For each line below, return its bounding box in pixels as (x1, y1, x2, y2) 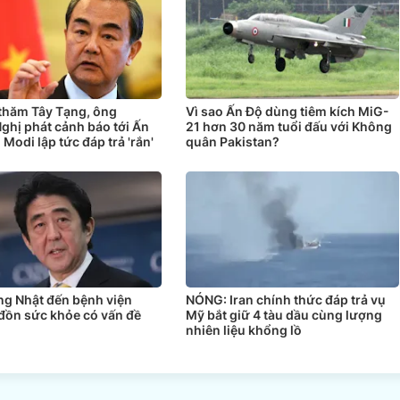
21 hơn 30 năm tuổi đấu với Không (185, 118, 392, 134)
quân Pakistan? (185, 133, 279, 149)
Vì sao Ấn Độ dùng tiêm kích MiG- (185, 103, 389, 119)
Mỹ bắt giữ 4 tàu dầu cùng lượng (185, 306, 382, 322)
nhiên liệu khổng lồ (185, 321, 302, 337)
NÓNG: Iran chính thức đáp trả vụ (185, 291, 386, 307)
